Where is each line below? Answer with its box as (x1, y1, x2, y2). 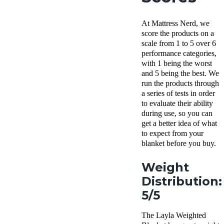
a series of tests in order (141, 89, 215, 98)
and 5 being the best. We (141, 69, 219, 78)
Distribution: (141, 174, 222, 189)
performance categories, (141, 49, 216, 58)
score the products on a (141, 29, 214, 38)
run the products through (141, 79, 219, 88)
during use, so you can (141, 109, 212, 118)
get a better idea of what (141, 119, 217, 128)
